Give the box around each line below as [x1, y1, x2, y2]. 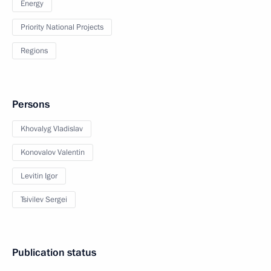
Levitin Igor [21, 171, 57, 181]
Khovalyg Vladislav [21, 123, 83, 134]
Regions [21, 45, 48, 56]
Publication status [12, 246, 96, 260]
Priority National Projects [21, 22, 103, 33]
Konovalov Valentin [21, 147, 85, 158]
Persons [12, 97, 50, 111]
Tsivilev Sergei [21, 194, 67, 205]
